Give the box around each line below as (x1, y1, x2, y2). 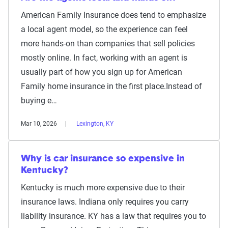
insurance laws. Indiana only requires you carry (21, 196, 189, 207)
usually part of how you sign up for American (21, 67, 182, 77)
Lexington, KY (76, 120, 113, 127)
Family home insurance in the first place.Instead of (21, 81, 202, 91)
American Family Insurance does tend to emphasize (21, 10, 206, 20)
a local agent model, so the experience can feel (21, 24, 188, 34)
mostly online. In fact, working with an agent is (21, 52, 187, 63)
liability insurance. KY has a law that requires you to (21, 211, 206, 221)
